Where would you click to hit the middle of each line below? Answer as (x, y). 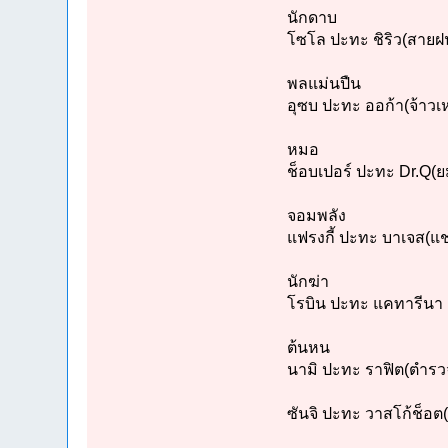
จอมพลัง (316, 216)
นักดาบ (311, 18)
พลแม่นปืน (323, 84)
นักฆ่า (307, 282)
